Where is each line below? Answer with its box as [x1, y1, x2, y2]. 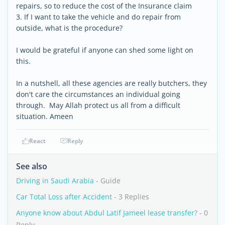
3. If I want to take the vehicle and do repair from [16, 12, 181, 22]
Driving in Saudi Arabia [16, 176, 94, 185]
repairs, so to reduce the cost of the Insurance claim [16, 1, 192, 11]
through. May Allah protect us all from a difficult [16, 100, 180, 110]
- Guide [94, 176, 121, 185]
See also [16, 161, 47, 172]
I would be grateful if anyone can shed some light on [16, 45, 193, 55]
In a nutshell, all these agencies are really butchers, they [16, 78, 207, 88]
